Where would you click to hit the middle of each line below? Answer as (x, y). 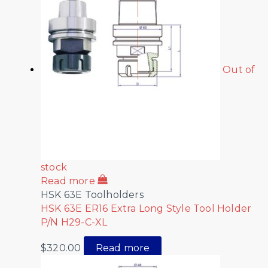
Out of (239, 70)
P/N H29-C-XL (74, 223)
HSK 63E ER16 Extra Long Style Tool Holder (146, 209)
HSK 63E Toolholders (92, 195)
